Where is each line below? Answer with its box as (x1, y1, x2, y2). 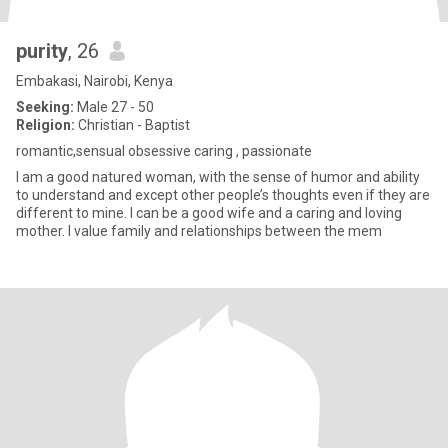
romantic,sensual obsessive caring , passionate (16, 143, 312, 159)
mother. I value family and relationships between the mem (16, 223, 382, 239)
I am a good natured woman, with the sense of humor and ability (16, 169, 420, 185)
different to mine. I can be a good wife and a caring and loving (16, 205, 227, 221)
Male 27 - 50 (74, 99, 154, 115)
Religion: (16, 117, 75, 133)
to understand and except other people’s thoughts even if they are (16, 187, 430, 203)
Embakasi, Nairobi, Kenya (16, 73, 173, 89)
